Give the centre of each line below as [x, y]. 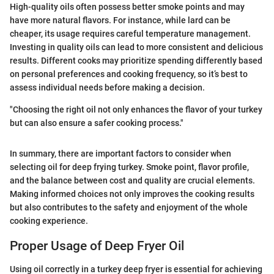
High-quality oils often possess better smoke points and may [127, 6]
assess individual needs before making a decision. [107, 87]
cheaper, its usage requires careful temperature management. [130, 33]
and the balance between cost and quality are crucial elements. [132, 180]
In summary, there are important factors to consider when [120, 153]
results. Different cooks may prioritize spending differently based [136, 60]
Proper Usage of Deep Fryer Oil [97, 246]
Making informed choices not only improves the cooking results [132, 194]
